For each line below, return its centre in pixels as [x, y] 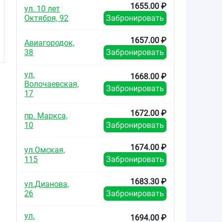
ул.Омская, [45, 150]
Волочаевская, [52, 84]
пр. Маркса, [46, 115]
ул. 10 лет [42, 8]
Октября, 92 [47, 18]
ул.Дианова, [47, 184]
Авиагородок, [50, 43]
